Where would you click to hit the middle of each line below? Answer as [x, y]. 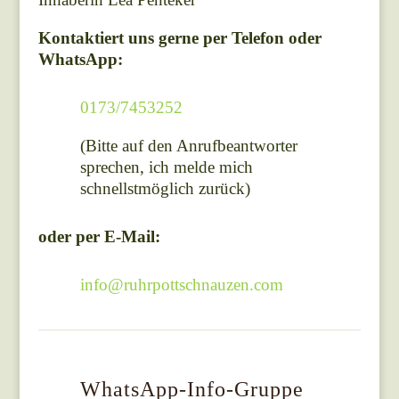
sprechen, [114, 167]
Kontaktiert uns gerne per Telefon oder [179, 38]
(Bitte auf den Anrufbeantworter [188, 146]
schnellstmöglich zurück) [165, 189]
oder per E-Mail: [99, 237]
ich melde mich [200, 167]
